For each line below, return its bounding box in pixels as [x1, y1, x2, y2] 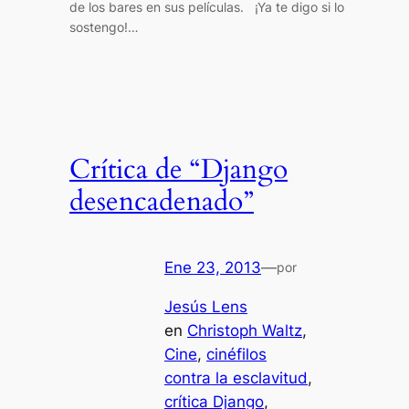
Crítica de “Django [69, 152, 288, 189]
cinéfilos [206, 345, 267, 364]
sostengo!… [69, 18, 139, 35]
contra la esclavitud [164, 369, 308, 388]
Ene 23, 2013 [164, 258, 261, 278]
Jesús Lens [164, 298, 247, 317]
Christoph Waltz [187, 321, 302, 341]
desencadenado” [69, 184, 254, 221]
